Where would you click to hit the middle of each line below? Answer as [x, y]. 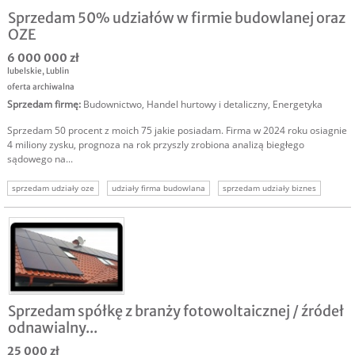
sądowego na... [40, 159]
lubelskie [25, 71]
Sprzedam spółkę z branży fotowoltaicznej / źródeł [176, 311]
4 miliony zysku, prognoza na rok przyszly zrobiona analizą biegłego [156, 145]
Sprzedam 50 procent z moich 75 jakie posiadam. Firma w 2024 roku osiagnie [177, 131]
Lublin [57, 71]
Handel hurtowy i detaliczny [207, 105]
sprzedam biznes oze [52, 226]
